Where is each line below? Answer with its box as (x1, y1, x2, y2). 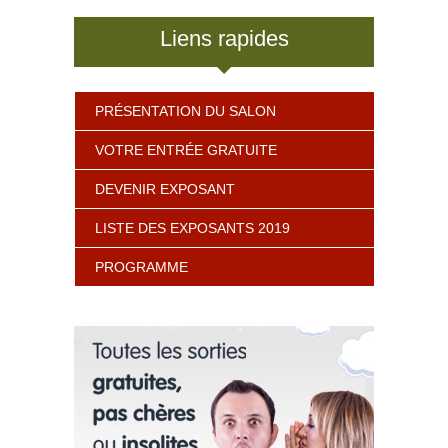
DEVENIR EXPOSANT (95, 181, 235, 198)
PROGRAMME (95, 259, 188, 276)
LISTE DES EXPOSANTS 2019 (95, 220, 290, 237)
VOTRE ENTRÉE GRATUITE (95, 142, 277, 159)
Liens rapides (159, 26, 289, 52)
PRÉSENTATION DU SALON (95, 103, 276, 120)
